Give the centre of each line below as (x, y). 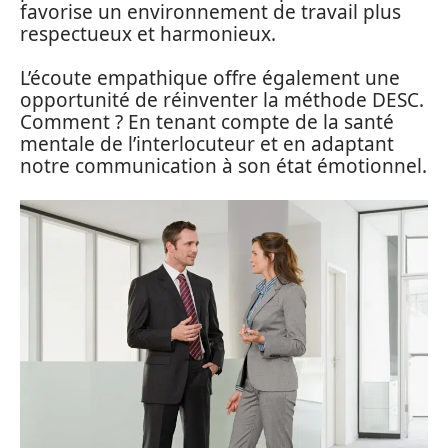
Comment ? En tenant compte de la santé (207, 122)
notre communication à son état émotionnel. (223, 166)
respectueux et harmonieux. (148, 33)
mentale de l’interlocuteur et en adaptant (207, 144)
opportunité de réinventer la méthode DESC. (222, 100)
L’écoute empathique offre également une (210, 78)
